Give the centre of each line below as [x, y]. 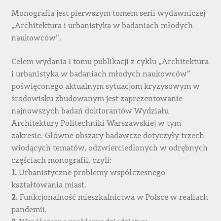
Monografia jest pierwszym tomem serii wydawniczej [108, 14]
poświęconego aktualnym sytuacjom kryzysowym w [105, 87]
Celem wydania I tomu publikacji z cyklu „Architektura [110, 62]
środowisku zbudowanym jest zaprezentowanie [97, 99]
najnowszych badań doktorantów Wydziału [90, 111]
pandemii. [29, 210]
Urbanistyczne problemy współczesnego [91, 173]
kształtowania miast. [49, 185]
